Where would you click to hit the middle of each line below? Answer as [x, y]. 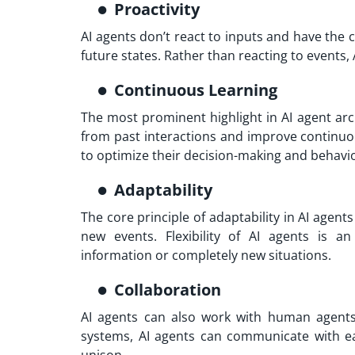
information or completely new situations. [206, 256]
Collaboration [170, 290]
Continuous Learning [196, 90]
